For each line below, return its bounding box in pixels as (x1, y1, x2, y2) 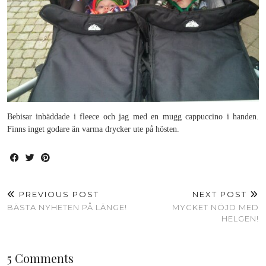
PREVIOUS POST (16, 189, 99, 199)
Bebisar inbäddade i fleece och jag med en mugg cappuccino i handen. (7, 112, 259, 122)
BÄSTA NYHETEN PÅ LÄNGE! (7, 202, 127, 213)
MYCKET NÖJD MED (172, 202, 259, 213)
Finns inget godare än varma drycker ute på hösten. (7, 125, 179, 134)
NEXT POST (192, 189, 250, 199)
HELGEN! (221, 214, 259, 224)
